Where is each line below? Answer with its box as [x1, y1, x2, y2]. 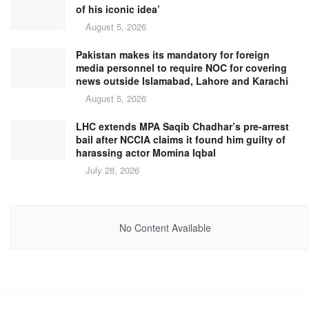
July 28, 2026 [83, 163, 139, 177]
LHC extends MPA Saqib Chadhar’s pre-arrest [76, 119, 289, 134]
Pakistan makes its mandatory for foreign [76, 48, 270, 62]
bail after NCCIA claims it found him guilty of [76, 132, 286, 147]
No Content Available [119, 221, 211, 235]
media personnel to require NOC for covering [76, 61, 287, 75]
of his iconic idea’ [76, 2, 160, 17]
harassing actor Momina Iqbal [76, 146, 216, 160]
